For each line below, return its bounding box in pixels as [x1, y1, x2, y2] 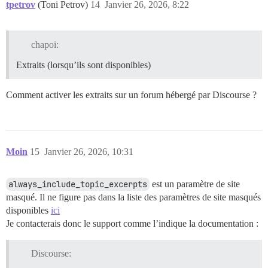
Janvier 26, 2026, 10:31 [44, 146, 133, 157]
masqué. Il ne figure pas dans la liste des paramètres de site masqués [6, 191, 261, 202]
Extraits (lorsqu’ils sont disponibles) [16, 59, 151, 70]
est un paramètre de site [150, 178, 240, 189]
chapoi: [31, 39, 59, 50]
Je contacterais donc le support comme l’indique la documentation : [6, 218, 258, 229]
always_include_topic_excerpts [8, 178, 147, 190]
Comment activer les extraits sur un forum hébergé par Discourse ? [6, 89, 257, 100]
